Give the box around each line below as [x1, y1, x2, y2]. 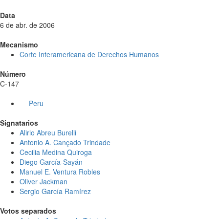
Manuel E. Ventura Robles [20, 167, 100, 177]
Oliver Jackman [20, 176, 67, 187]
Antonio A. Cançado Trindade [20, 137, 110, 148]
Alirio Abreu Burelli [20, 128, 76, 138]
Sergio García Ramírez [20, 186, 91, 197]
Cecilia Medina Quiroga [20, 147, 92, 157]
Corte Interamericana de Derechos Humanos [20, 49, 159, 60]
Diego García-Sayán [20, 157, 83, 167]
